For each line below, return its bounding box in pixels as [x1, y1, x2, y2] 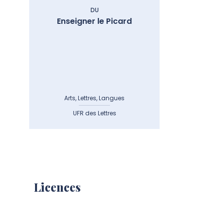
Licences [34, 179, 81, 195]
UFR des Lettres [73, 109, 116, 117]
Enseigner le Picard [57, 16, 132, 27]
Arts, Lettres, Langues [64, 94, 125, 102]
